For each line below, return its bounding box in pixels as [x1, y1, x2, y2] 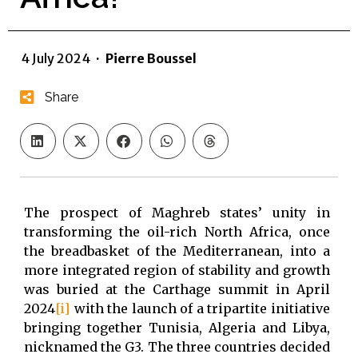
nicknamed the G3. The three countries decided [24, 338, 330, 355]
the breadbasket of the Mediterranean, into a [24, 242, 330, 259]
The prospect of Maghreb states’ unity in [24, 204, 330, 221]
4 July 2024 [21, 50, 90, 66]
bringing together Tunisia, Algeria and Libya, [24, 319, 330, 336]
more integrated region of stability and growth [24, 261, 330, 278]
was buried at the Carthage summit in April [24, 280, 330, 297]
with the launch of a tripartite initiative [70, 300, 330, 316]
